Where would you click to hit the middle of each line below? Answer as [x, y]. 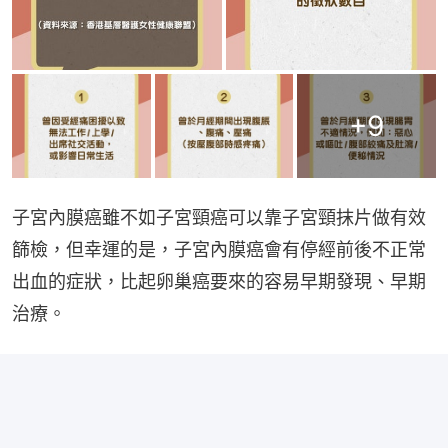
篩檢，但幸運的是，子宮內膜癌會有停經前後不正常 [219, 250]
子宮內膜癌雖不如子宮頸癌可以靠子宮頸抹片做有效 [219, 218]
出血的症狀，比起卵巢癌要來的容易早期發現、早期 [219, 282]
